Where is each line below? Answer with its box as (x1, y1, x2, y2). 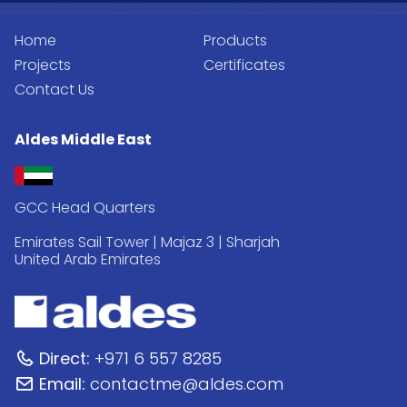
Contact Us (15, 79, 94, 100)
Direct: (39, 347, 90, 371)
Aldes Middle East (15, 129, 152, 150)
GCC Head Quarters (15, 197, 155, 218)
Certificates (203, 55, 285, 75)
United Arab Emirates (15, 249, 161, 270)
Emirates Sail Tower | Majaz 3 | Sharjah (15, 232, 280, 253)
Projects (15, 55, 71, 75)
